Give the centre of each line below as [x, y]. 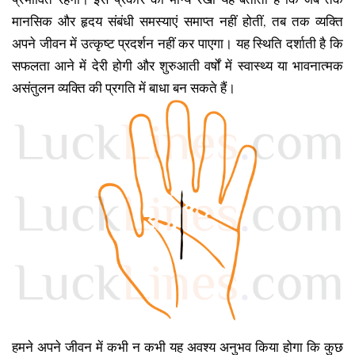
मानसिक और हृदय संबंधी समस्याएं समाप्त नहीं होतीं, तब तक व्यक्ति [177, 21]
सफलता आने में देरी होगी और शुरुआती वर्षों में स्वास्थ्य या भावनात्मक [177, 66]
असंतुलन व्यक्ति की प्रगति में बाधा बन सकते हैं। [124, 88]
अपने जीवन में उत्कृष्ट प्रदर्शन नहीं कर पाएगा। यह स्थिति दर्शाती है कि [177, 44]
